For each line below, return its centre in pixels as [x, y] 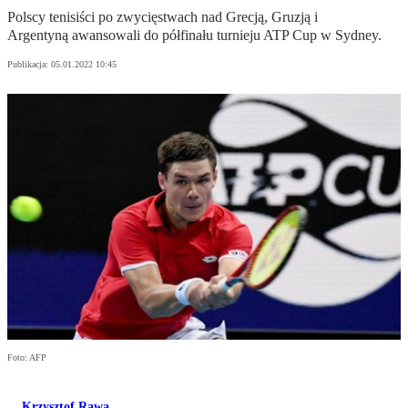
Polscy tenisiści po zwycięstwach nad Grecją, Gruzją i [163, 17]
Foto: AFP [27, 358]
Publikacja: [29, 65]
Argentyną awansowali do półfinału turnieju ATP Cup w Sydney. [194, 36]
